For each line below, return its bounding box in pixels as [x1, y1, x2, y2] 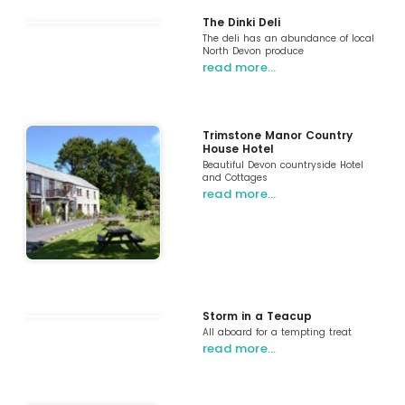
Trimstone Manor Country [202, 127, 353, 143]
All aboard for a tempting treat [202, 325, 352, 339]
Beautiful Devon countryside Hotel [202, 157, 363, 172]
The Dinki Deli [202, 14, 280, 30]
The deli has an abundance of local [202, 31, 374, 45]
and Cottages [202, 170, 268, 184]
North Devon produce [202, 43, 304, 58]
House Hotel [202, 140, 274, 156]
